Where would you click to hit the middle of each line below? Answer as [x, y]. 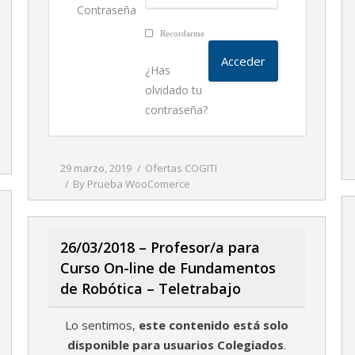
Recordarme [181, 33]
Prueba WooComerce [139, 184]
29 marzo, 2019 [96, 168]
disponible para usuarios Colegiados [176, 345]
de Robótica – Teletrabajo [151, 288]
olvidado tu [174, 90]
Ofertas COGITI [181, 168]
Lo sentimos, [102, 325]
